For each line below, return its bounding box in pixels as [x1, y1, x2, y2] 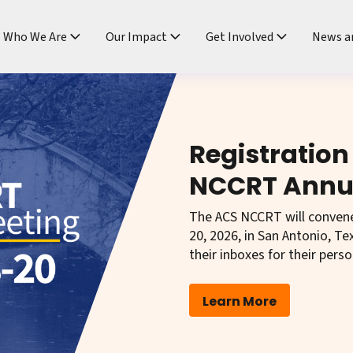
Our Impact [106, 28, 167, 46]
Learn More [203, 292, 277, 310]
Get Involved [206, 28, 273, 46]
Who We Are [3, 28, 67, 46]
